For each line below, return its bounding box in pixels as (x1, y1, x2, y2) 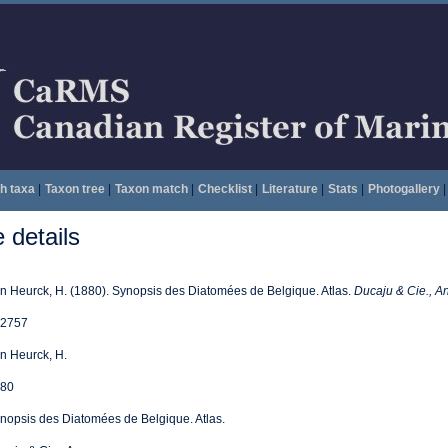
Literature (261, 182, 318, 196)
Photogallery (367, 182, 440, 196)
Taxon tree (44, 182, 105, 196)
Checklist (197, 182, 252, 196)
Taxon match (114, 182, 188, 196)
